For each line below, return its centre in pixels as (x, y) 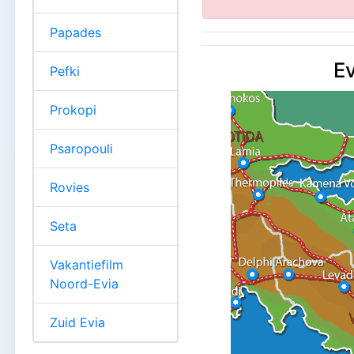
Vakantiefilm (87, 264)
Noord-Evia (84, 283)
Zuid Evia (77, 322)
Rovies (70, 187)
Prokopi (73, 109)
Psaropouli (81, 148)
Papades (75, 32)
